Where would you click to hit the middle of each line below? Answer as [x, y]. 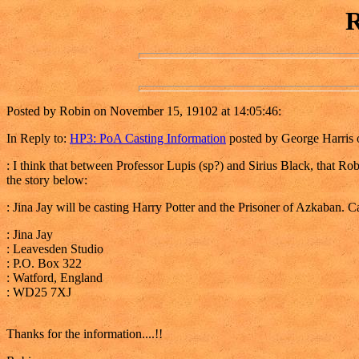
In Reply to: [38, 139]
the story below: [47, 180]
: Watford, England [54, 278]
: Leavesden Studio [55, 249]
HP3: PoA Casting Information [148, 139]
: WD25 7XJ [39, 292]
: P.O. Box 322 [44, 264]
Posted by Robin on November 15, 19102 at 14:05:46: [144, 111]
